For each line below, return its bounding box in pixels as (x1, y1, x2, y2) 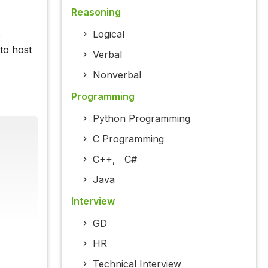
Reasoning (71, 6, 121, 19)
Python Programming (92, 112, 190, 125)
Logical (92, 28, 124, 41)
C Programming (92, 133, 164, 145)
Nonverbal (92, 69, 141, 81)
